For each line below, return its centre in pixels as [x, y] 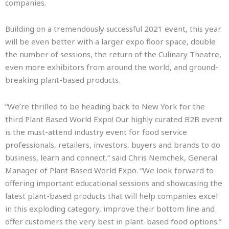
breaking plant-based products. [63, 80]
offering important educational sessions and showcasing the [114, 183]
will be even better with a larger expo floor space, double [110, 42]
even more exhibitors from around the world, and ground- [112, 67]
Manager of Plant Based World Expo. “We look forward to [109, 170]
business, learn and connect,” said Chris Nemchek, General [111, 157]
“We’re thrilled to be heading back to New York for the [105, 106]
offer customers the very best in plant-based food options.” [113, 221]
